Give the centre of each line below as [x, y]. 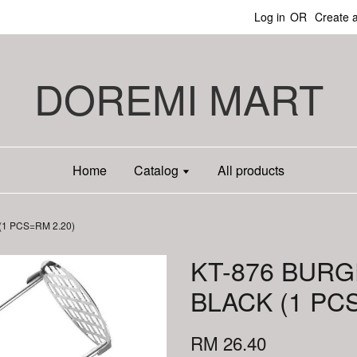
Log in [270, 17]
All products [251, 170]
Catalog [158, 170]
